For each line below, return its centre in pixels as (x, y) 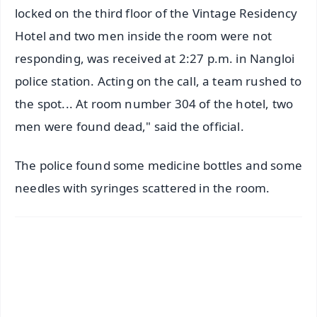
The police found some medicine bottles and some (158, 165)
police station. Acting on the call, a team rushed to (158, 81)
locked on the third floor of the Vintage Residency (156, 13)
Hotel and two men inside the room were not (144, 36)
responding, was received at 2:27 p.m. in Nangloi (155, 58)
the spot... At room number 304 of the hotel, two (154, 104)
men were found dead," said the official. (129, 126)
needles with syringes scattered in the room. (143, 188)
